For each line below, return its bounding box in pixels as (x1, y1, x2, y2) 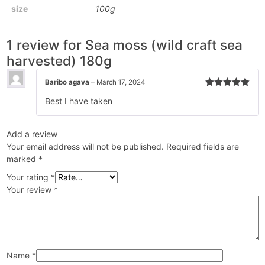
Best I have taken (44, 95, 112, 106)
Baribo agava (44, 78, 91, 87)
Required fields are (166, 141, 239, 151)
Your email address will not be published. (6, 141, 164, 151)
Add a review (6, 128, 57, 139)
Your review (6, 184, 54, 195)
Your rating (6, 172, 51, 182)
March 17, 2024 (96, 78, 145, 87)
